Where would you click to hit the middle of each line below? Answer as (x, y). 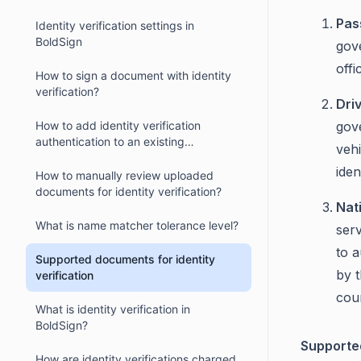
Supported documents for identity (125, 259)
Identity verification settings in (115, 25)
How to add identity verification (118, 125)
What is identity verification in (113, 309)
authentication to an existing (110, 141)
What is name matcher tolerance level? (137, 225)
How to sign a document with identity (133, 75)
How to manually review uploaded (124, 175)
